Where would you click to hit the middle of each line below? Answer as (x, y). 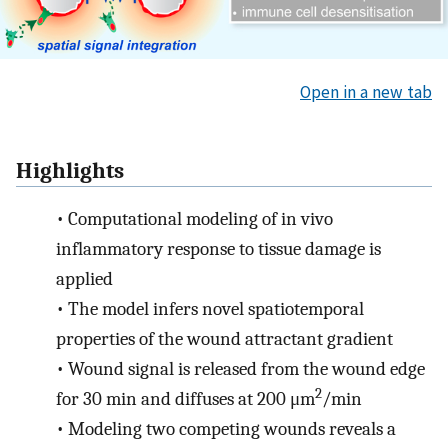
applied (84, 279)
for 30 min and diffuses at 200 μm (185, 399)
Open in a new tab (366, 91)
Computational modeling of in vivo (200, 219)
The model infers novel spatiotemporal (215, 309)
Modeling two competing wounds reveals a (231, 429)
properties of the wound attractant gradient (224, 339)
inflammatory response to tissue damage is (218, 249)
